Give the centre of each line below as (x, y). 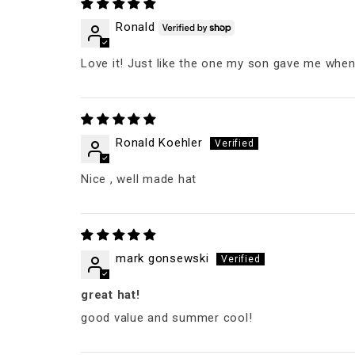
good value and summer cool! (167, 317)
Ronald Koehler (159, 142)
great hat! (111, 294)
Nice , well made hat (139, 179)
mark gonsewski (162, 258)
